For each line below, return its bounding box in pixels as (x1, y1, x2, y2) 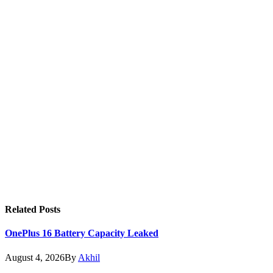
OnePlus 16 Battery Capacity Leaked (5, 228, 158, 239)
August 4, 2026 (5, 252, 65, 263)
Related (5, 204, 39, 215)
